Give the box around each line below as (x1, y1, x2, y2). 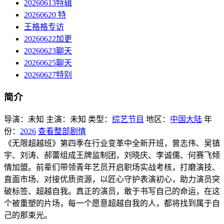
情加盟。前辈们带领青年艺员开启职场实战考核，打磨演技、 (4, 162, 220, 171)
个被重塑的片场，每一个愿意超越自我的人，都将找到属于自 (4, 198, 220, 207)
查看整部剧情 (38, 126, 86, 135)
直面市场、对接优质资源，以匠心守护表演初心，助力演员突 (4, 174, 220, 183)
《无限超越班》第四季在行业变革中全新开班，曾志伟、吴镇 (4, 138, 220, 147)
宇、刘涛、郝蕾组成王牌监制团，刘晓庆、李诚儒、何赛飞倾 (4, 150, 220, 159)
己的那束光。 (4, 210, 52, 219)
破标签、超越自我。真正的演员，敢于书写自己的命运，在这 (4, 186, 220, 195)
